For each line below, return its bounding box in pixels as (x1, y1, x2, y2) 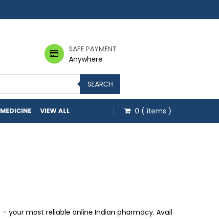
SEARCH (88, 79, 113, 89)
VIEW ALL (40, 106, 70, 115)
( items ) (141, 106, 172, 116)
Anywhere (68, 54, 103, 64)
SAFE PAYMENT (68, 44, 117, 54)
